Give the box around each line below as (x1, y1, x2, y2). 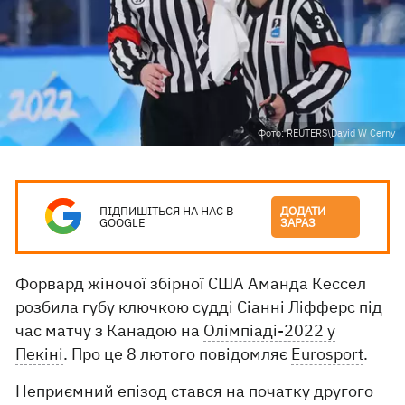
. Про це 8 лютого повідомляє (63, 344, 292, 364)
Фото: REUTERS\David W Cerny (258, 127, 395, 139)
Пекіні (15, 344, 64, 364)
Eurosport (291, 344, 364, 364)
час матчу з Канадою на (15, 320, 204, 341)
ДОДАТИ (280, 203, 326, 219)
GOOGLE (99, 215, 146, 231)
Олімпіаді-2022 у (203, 320, 336, 341)
